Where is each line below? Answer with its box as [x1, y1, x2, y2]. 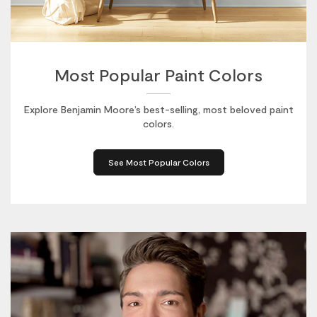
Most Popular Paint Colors [54, 64, 263, 85]
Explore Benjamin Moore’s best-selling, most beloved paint [23, 103, 294, 116]
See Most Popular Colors [108, 157, 209, 168]
